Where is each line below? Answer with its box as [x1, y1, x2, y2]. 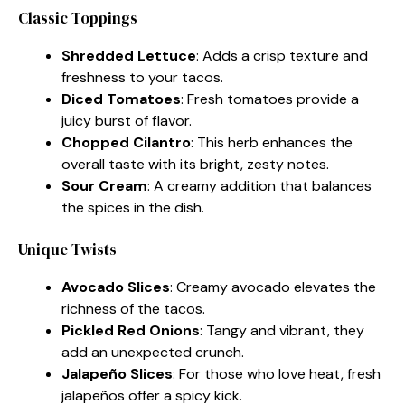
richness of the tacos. [61, 298, 205, 318]
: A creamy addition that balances [147, 175, 372, 195]
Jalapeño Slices [61, 363, 173, 383]
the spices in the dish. [61, 197, 204, 217]
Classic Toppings [18, 6, 137, 29]
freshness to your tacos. [61, 67, 223, 87]
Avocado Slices [61, 277, 170, 297]
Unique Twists [18, 238, 117, 260]
